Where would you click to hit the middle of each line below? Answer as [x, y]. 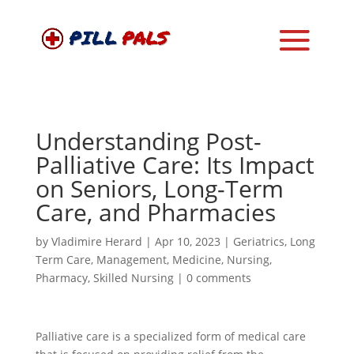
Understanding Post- [148, 141]
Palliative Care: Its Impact [175, 165]
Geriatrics [258, 241]
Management [131, 260]
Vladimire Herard [96, 241]
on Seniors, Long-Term [159, 188]
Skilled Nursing [133, 278]
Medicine [196, 260]
